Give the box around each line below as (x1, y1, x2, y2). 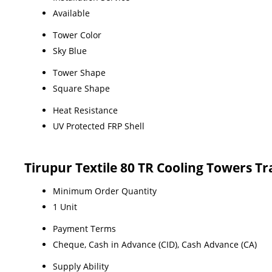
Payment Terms (53, 222, 116, 234)
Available (53, 7, 90, 19)
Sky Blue (53, 44, 87, 56)
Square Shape (53, 82, 110, 94)
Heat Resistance (53, 104, 118, 116)
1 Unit (53, 200, 77, 212)
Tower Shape (53, 66, 106, 78)
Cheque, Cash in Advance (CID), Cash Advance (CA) (53, 238, 257, 250)
